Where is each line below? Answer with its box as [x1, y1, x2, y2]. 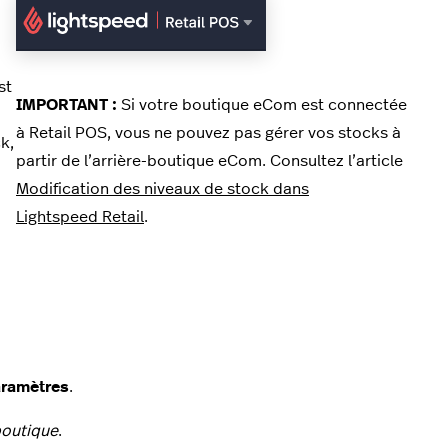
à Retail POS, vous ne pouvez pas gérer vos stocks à [16, 125, 401, 142]
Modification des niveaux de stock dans [16, 181, 309, 198]
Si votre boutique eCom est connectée [117, 97, 407, 114]
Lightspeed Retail [16, 209, 144, 226]
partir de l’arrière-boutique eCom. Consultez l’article [16, 153, 403, 170]
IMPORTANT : [16, 97, 117, 114]
